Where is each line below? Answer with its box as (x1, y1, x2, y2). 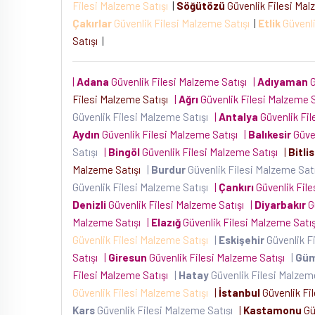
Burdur (151, 163, 186, 176)
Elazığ (151, 216, 181, 229)
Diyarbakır (255, 198, 306, 211)
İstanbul (219, 286, 260, 299)
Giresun (108, 251, 147, 264)
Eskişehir (219, 233, 264, 246)
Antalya (219, 110, 258, 123)
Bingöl (108, 146, 140, 158)
